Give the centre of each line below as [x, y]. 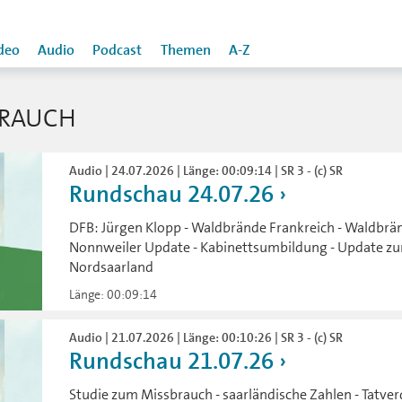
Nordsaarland [112, 267]
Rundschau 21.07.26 [172, 362]
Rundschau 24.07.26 [172, 194]
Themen [186, 50]
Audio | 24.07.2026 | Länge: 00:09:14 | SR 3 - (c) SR [206, 170]
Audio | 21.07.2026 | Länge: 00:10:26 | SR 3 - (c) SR [206, 338]
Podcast [117, 50]
